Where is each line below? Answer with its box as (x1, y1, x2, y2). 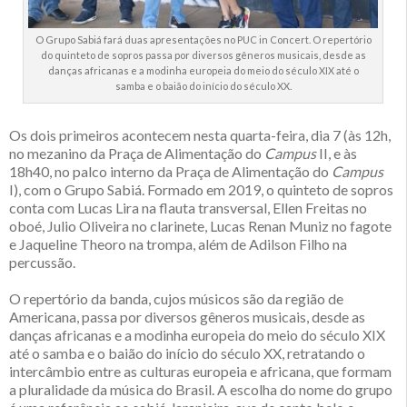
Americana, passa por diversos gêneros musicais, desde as (9, 307, 365, 325)
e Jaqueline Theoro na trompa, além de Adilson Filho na (9, 234, 347, 253)
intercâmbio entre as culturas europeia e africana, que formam (9, 362, 392, 380)
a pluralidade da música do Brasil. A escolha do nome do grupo (9, 380, 392, 398)
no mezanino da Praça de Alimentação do (9, 144, 264, 162)
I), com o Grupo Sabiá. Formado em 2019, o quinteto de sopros (9, 180, 393, 198)
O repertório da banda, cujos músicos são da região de (9, 289, 343, 307)
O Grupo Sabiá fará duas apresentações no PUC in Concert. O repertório (35, 33, 372, 45)
